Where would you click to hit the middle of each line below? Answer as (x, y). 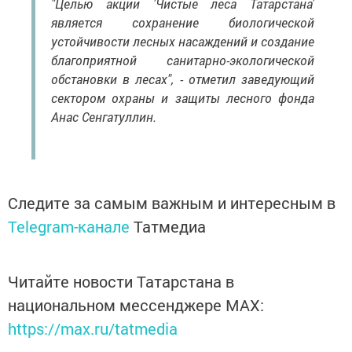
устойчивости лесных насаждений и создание (183, 42)
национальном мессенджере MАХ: (136, 305)
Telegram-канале (69, 227)
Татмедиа (170, 227)
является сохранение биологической (183, 23)
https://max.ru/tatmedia (93, 329)
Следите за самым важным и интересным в (172, 203)
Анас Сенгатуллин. (104, 117)
